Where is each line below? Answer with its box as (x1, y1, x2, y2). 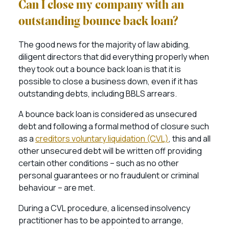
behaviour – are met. (18, 182, 97, 193)
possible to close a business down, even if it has (18, 76, 198, 87)
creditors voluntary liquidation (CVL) (35, 133, 169, 144)
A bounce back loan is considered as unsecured (18, 108, 197, 120)
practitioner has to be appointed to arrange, (18, 215, 184, 226)
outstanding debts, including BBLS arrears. (18, 88, 178, 99)
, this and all (169, 133, 211, 144)
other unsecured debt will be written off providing (18, 145, 202, 156)
